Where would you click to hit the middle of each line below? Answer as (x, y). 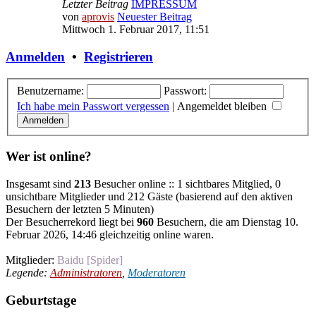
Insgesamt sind (40, 183)
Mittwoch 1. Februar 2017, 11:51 (136, 30)
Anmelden (35, 57)
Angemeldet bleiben (223, 106)
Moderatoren (157, 272)
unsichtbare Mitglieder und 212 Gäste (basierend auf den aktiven (149, 196)
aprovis (98, 17)
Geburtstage (41, 300)
